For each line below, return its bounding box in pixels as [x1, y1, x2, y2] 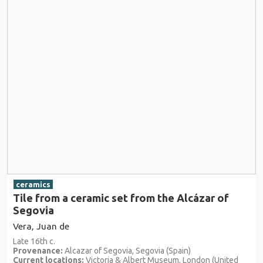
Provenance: [13, 245, 63, 255]
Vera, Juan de [13, 221, 69, 231]
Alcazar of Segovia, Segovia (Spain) [63, 245, 191, 255]
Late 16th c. [13, 236, 55, 246]
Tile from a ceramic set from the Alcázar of [13, 191, 229, 204]
